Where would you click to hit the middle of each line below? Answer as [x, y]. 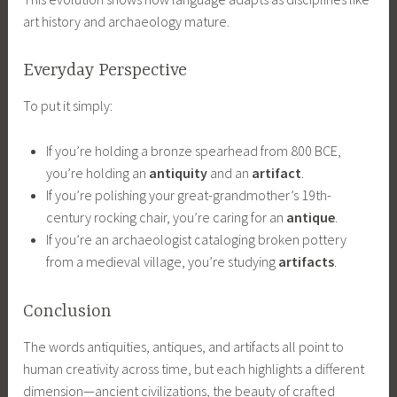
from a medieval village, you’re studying [162, 262]
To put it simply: [68, 106]
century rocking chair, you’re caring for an [166, 218]
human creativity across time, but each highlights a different [194, 368]
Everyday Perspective [105, 71]
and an [229, 173]
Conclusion [68, 311]
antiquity [178, 173]
